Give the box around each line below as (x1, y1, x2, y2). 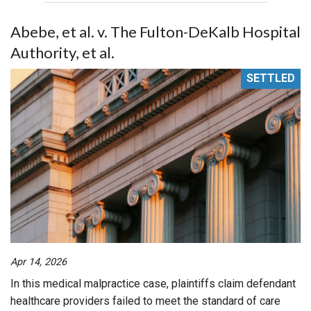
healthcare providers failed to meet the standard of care (10, 294, 280, 308)
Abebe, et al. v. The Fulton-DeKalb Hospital (10, 22, 301, 41)
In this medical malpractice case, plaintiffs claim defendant (10, 276, 296, 290)
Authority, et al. (10, 43, 115, 62)
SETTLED (246, 72, 295, 85)
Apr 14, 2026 (10, 255, 67, 268)
